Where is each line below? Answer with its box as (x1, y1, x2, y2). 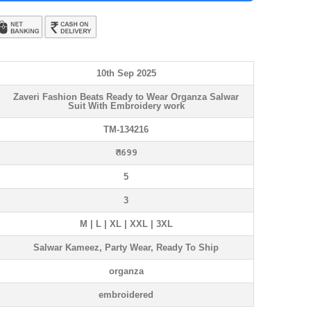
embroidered (99, 289, 153, 300)
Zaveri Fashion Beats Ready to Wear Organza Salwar (13, 92, 239, 102)
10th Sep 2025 (96, 68, 156, 78)
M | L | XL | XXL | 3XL (79, 219, 173, 229)
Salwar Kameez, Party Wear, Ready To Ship (33, 242, 219, 253)
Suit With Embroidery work (67, 101, 185, 111)
